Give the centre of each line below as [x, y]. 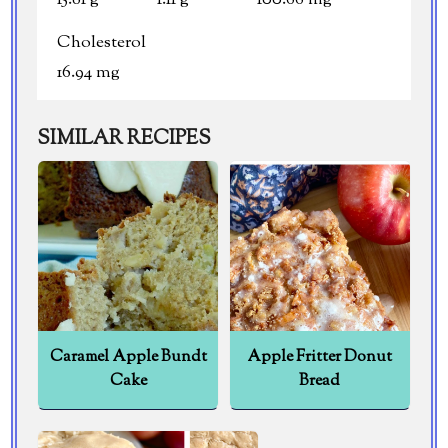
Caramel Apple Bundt [128, 357]
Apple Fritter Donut [320, 357]
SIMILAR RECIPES [124, 139]
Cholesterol [102, 42]
